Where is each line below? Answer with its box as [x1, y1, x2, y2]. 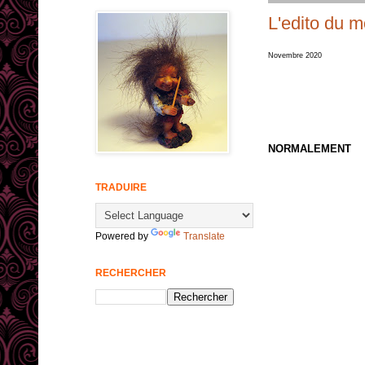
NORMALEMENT [268, 143, 351, 156]
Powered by [95, 231, 151, 243]
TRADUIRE [95, 182, 147, 194]
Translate [183, 231, 225, 243]
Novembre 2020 [268, 51, 322, 59]
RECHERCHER [95, 267, 166, 279]
